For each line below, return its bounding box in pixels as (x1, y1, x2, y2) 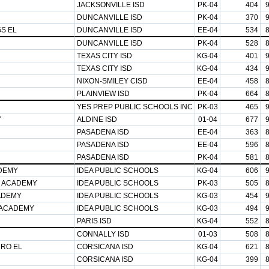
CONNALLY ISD (77, 230, 130, 238)
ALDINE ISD (77, 115, 117, 124)
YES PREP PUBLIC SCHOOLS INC (77, 103, 193, 111)
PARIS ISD (77, 217, 112, 225)
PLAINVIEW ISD (77, 89, 130, 98)
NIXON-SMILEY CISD (77, 77, 148, 85)
